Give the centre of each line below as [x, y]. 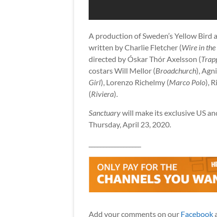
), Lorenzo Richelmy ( [135, 82]
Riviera [102, 93]
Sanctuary [105, 112]
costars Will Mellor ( [122, 70]
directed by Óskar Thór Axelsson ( [145, 59]
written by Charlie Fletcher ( [135, 47]
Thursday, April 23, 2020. [130, 124]
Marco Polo [187, 82]
